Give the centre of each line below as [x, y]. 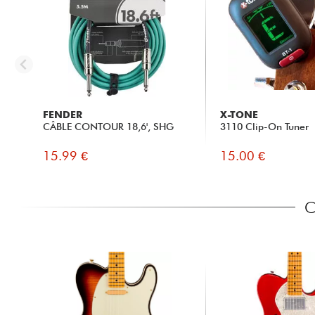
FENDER [62, 114]
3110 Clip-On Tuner [265, 126]
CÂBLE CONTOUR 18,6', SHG [108, 126]
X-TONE [239, 114]
